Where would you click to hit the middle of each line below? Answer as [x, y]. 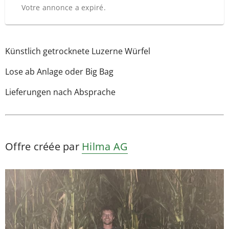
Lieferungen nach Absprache [60, 92]
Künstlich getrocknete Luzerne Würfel [78, 51]
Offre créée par [43, 146]
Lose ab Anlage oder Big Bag [59, 72]
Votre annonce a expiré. [64, 7]
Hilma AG [105, 146]
